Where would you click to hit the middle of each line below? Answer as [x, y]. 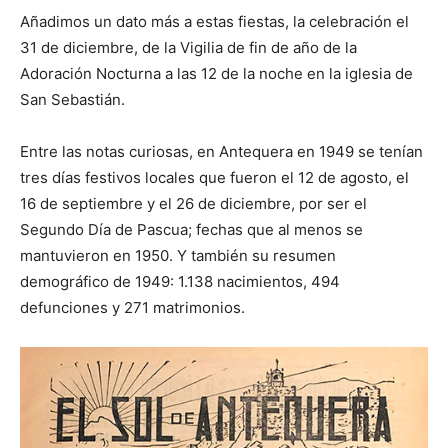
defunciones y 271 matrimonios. [132, 308]
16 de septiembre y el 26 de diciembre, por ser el [193, 204]
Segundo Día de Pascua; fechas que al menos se [191, 230]
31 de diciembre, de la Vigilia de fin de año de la [188, 48]
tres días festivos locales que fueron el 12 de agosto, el [214, 178]
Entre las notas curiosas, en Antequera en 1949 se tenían [221, 152]
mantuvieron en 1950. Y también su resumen [178, 256]
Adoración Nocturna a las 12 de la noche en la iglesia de [216, 74]
